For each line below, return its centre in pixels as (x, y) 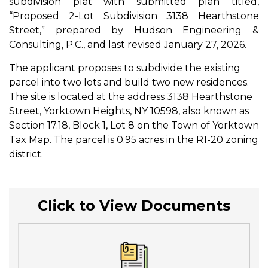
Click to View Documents (134, 205)
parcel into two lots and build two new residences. (129, 82)
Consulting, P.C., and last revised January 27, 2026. (128, 45)
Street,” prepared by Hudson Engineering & (134, 30)
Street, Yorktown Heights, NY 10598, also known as (129, 111)
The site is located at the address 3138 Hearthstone (131, 97)
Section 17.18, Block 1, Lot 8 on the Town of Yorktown (134, 125)
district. (27, 154)
